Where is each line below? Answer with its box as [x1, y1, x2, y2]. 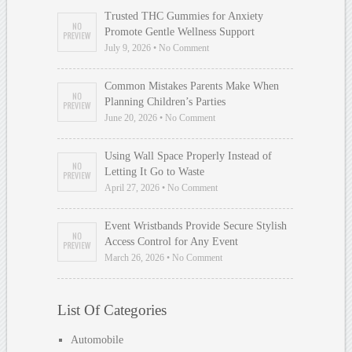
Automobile [71, 333, 124, 346]
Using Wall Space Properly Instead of [104, 149, 273, 162]
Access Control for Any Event [104, 235, 239, 247]
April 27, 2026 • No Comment [104, 181, 218, 193]
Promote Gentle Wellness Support [104, 25, 255, 38]
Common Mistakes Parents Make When [104, 79, 280, 92]
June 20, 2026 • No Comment [104, 112, 216, 123]
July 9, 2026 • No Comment [104, 42, 210, 53]
